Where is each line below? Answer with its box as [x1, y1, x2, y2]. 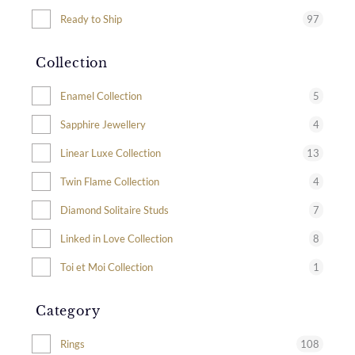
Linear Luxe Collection [60, 147, 161, 159]
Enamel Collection [60, 90, 142, 102]
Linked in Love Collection [60, 232, 173, 245]
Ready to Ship [60, 13, 122, 25]
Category [36, 303, 101, 319]
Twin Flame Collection [60, 175, 159, 188]
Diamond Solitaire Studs [60, 204, 169, 216]
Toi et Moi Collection [60, 261, 153, 273]
